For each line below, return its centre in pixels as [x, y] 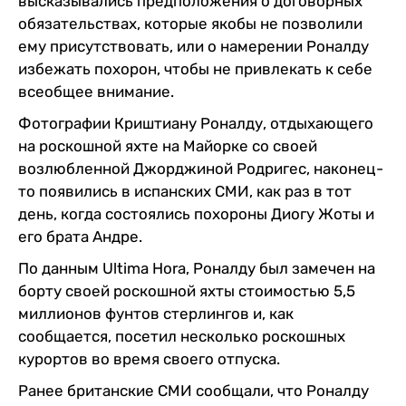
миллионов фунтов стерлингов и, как [156, 313]
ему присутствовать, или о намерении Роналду [193, 46]
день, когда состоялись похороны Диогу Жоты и [196, 213]
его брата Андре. [80, 236]
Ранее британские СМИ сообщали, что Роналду [193, 390]
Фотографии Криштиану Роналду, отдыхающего [196, 123]
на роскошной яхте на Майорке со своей [168, 145]
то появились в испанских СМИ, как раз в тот [185, 191]
